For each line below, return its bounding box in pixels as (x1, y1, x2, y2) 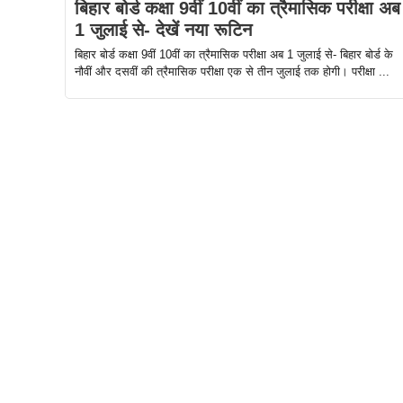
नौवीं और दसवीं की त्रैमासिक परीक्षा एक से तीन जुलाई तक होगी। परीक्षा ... (75, 65, 390, 79)
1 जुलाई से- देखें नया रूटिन (75, 20, 252, 40)
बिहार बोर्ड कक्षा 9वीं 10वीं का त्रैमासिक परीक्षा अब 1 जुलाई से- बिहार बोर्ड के (75, 48, 393, 62)
